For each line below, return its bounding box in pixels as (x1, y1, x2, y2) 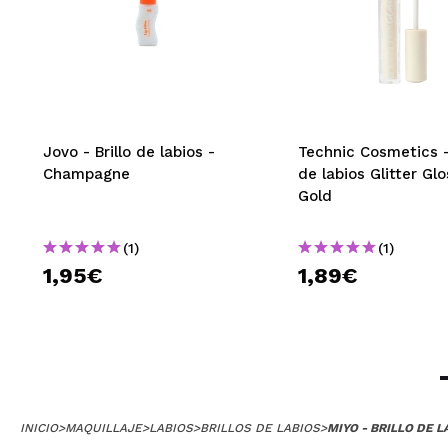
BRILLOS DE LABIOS (200, 420, 320, 435)
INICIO (20, 420, 58, 435)
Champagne (43, 164, 130, 183)
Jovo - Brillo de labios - (43, 142, 215, 161)
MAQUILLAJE (65, 420, 142, 435)
